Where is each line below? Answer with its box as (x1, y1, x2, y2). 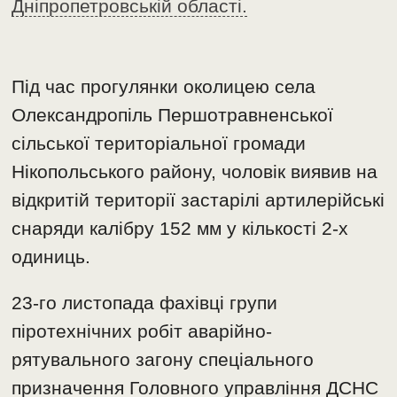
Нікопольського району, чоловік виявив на (12, 161, 378, 183)
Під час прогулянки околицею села (12, 76, 316, 97)
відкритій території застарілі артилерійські (12, 190, 385, 211)
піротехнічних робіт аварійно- (12, 321, 273, 342)
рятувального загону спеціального (12, 349, 315, 370)
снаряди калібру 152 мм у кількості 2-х (12, 218, 349, 239)
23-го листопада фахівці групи (12, 292, 278, 314)
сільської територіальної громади (12, 133, 307, 154)
